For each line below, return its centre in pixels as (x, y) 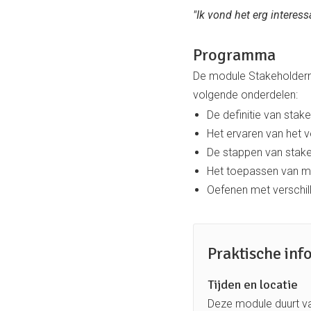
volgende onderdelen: (245, 95)
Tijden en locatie (253, 285)
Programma (234, 55)
